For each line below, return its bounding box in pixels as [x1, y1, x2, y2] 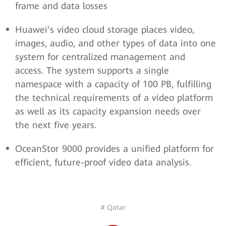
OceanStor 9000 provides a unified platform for [15, 143, 214, 154]
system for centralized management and [15, 51, 185, 62]
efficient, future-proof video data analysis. [15, 157, 191, 167]
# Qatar [100, 203, 126, 211]
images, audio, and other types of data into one [15, 38, 216, 48]
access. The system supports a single [15, 65, 169, 76]
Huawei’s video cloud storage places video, [15, 24, 194, 35]
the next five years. [15, 120, 96, 130]
